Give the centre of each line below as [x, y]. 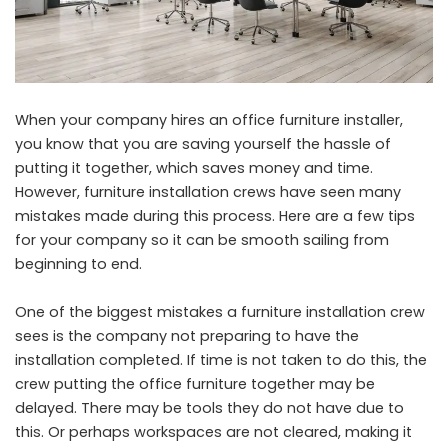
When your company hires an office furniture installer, [209, 120]
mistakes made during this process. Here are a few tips [215, 216]
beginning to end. [78, 264]
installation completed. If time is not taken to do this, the [221, 360]
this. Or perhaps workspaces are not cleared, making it [213, 432]
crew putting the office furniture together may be [195, 384]
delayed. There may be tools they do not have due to [209, 408]
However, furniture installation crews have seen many [208, 192]
